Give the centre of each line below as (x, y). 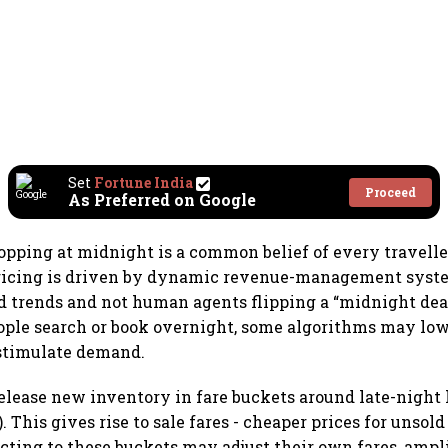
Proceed (390, 191)
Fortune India (143, 183)
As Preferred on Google (162, 200)
